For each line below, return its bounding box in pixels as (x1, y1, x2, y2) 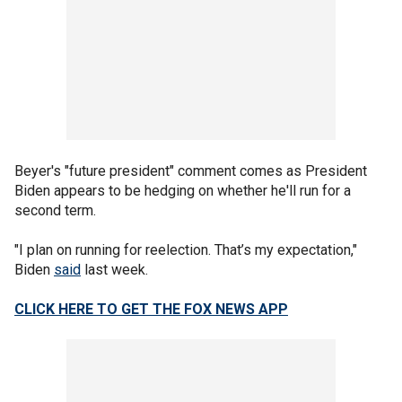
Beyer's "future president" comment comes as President (14, 162, 367, 179)
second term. (14, 201, 100, 219)
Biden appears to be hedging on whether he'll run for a (14, 181, 351, 199)
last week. (81, 260, 148, 278)
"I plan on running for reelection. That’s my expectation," (14, 240, 357, 258)
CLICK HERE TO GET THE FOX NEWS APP (14, 300, 288, 318)
